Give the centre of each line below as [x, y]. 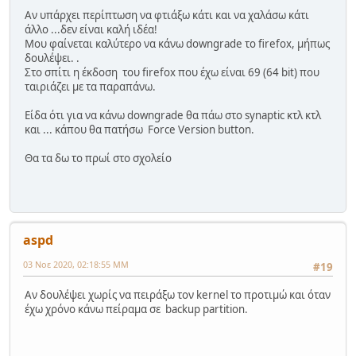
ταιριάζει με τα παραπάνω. [90, 86]
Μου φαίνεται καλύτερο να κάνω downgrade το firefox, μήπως [177, 43]
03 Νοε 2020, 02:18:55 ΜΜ [76, 265]
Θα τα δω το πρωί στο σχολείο [98, 158]
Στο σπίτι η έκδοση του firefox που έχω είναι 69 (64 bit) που [172, 72]
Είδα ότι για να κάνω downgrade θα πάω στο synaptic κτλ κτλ [173, 115]
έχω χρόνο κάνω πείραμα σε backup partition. [136, 309]
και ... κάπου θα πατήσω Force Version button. [139, 129]
